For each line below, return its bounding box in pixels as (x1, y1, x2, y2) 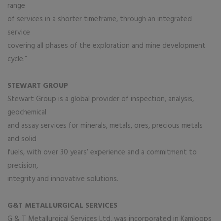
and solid (7, 133, 37, 145)
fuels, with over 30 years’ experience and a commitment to (7, 147, 197, 158)
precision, (7, 160, 38, 172)
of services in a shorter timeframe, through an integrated (7, 13, 192, 25)
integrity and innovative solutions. (7, 173, 118, 185)
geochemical (7, 107, 46, 118)
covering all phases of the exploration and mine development (7, 40, 206, 52)
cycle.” (7, 53, 27, 65)
